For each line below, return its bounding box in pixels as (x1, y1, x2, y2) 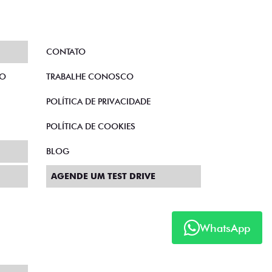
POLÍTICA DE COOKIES (46, 121, 135, 132)
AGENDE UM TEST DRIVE (51, 171, 155, 182)
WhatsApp (200, 221, 250, 234)
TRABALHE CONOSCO (46, 72, 134, 82)
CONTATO (46, 47, 86, 57)
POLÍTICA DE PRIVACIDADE (46, 97, 151, 107)
